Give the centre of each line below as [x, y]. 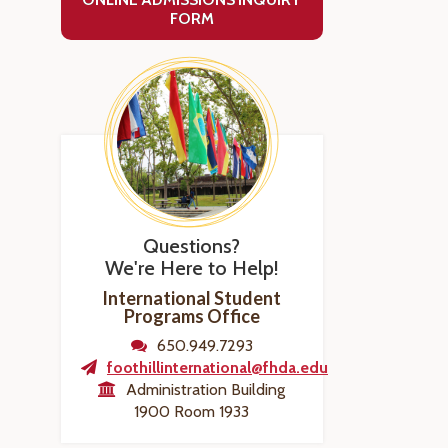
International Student [192, 298]
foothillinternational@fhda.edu [217, 367]
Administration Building [206, 389]
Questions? [192, 246]
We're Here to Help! [191, 268]
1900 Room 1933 [192, 411]
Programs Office [191, 316]
